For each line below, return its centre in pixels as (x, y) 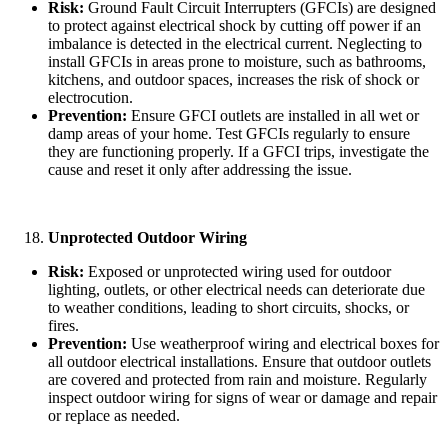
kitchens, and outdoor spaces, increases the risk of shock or (233, 79)
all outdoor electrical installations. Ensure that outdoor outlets (239, 361)
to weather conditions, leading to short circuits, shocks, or (228, 307)
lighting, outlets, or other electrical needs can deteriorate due (236, 289)
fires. (63, 325)
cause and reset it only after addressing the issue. (200, 169)
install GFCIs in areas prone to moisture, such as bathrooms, (237, 61)
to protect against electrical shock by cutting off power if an (234, 25)
